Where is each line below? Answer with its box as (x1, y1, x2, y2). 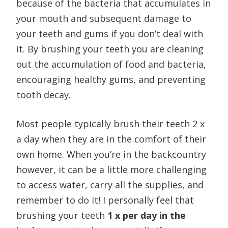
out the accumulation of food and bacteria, (16, 58, 206, 70)
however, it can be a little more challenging (16, 163, 207, 176)
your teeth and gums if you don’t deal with (16, 27, 203, 40)
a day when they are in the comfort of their (16, 132, 206, 145)
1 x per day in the (107, 209, 186, 221)
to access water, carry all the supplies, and (16, 178, 204, 191)
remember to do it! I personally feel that (16, 193, 194, 206)
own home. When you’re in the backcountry (16, 148, 206, 160)
